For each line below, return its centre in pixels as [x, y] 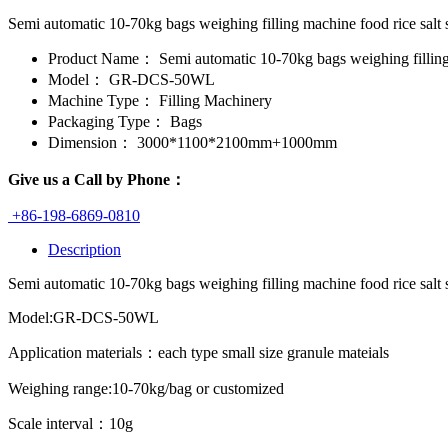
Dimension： [90, 142]
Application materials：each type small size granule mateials [198, 352]
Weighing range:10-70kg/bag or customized [146, 388]
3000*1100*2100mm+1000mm [235, 142]
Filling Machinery [213, 100]
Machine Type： [101, 100]
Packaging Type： [107, 121]
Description [84, 249]
